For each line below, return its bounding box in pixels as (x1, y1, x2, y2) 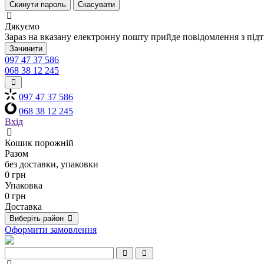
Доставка (5, 202, 42, 212)
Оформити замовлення (5, 225, 97, 235)
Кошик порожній (5, 138, 74, 148)
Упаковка (5, 180, 42, 190)
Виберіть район (9, 214, 66, 223)
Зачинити (9, 44, 42, 53)
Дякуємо (5, 21, 39, 31)
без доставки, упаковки (5, 159, 98, 169)
